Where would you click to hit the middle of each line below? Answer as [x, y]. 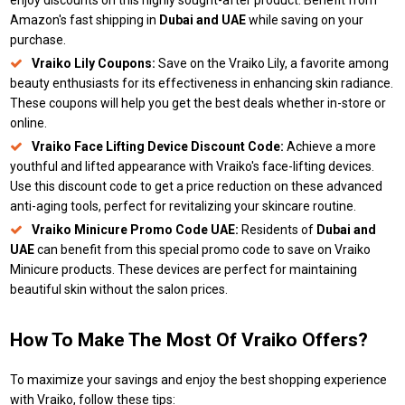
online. [29, 123]
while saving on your [305, 20]
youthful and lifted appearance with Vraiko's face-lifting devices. [193, 166]
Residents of [278, 230]
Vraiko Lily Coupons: [94, 63]
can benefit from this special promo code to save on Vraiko [203, 250]
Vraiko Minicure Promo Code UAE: [136, 230]
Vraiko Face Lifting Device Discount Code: [158, 146]
